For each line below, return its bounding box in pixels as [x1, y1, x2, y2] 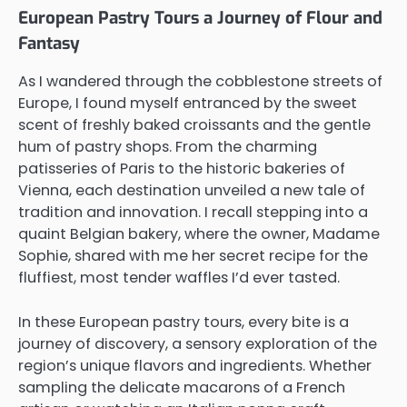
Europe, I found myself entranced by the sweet [18, 93, 357, 114]
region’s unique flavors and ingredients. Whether [18, 354, 372, 376]
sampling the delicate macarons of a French [18, 376, 345, 398]
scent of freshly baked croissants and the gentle [18, 114, 371, 136]
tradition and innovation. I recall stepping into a [18, 202, 368, 223]
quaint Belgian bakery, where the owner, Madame [18, 223, 380, 245]
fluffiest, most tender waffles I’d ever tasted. [18, 267, 340, 289]
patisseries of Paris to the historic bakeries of [18, 158, 345, 180]
